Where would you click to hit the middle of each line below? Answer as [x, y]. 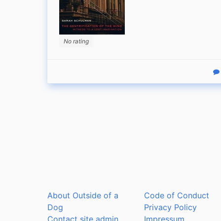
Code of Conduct [177, 195]
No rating [76, 41]
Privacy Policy [170, 207]
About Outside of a [83, 195]
